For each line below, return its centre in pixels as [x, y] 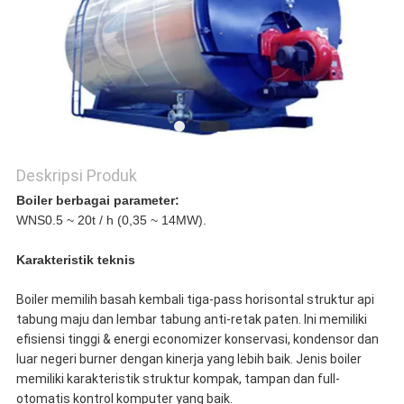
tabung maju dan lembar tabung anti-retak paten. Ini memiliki [191, 320]
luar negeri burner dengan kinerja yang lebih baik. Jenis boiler [188, 359]
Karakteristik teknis [75, 260]
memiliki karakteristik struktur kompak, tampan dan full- [178, 379]
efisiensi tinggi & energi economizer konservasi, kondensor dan [197, 340]
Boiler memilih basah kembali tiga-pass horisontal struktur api [195, 300]
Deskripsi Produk [76, 176]
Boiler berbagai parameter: [97, 201]
